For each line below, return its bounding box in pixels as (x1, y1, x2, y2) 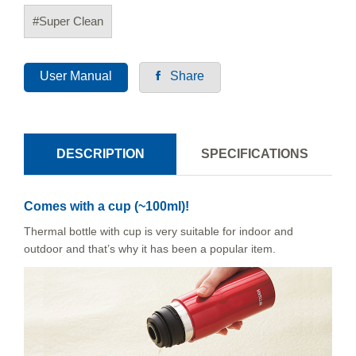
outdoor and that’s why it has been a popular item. (24, 242, 276, 255)
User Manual (40, 69, 112, 83)
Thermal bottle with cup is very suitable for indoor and (24, 225, 293, 238)
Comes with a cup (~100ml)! (24, 199, 189, 213)
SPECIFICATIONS (200, 147, 308, 161)
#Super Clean (33, 14, 103, 28)
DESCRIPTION (56, 147, 145, 161)
